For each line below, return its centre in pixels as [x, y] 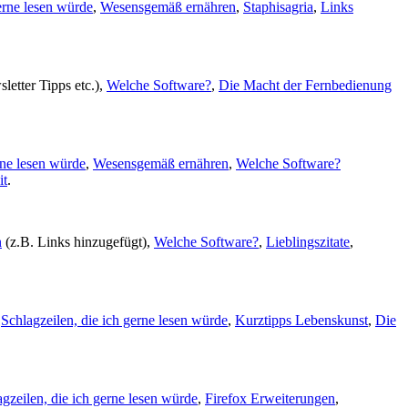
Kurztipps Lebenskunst [301, 320]
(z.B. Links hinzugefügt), [78, 241]
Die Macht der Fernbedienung [305, 85]
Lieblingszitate [308, 241]
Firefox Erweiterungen [270, 398]
